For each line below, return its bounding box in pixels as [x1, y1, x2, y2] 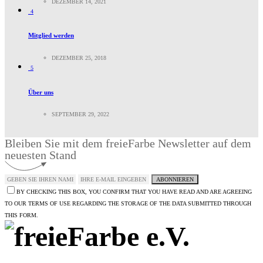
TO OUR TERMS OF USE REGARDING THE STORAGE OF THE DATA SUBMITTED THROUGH [5, 200, 251, 207]
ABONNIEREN [156, 176, 194, 183]
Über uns [28, 88, 53, 96]
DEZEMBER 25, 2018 [52, 54, 106, 61]
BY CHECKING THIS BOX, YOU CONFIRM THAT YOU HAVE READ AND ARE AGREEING [16, 188, 252, 195]
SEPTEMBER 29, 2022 [52, 111, 109, 118]
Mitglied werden [28, 32, 74, 39]
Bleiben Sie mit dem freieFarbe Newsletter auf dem [5, 137, 251, 150]
